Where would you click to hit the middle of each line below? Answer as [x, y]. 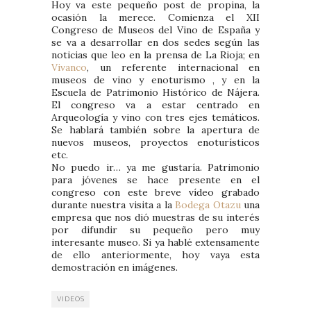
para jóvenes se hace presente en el [155, 180]
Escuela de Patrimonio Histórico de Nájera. [155, 93]
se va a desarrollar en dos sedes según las [155, 43]
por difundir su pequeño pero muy [155, 230]
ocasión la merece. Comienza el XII [155, 18]
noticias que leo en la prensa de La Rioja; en [155, 55]
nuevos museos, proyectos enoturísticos [155, 143]
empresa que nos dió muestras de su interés [155, 218]
